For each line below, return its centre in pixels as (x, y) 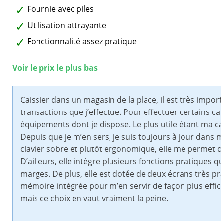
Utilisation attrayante (67, 25)
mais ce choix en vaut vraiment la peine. (94, 199)
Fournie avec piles (60, 9)
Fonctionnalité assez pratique (82, 42)
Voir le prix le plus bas (55, 68)
